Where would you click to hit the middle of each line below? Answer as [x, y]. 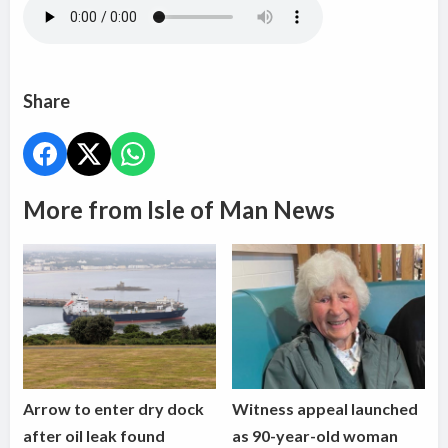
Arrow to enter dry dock [114, 408]
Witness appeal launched [325, 408]
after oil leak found [94, 435]
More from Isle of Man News [179, 210]
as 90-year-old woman [315, 435]
